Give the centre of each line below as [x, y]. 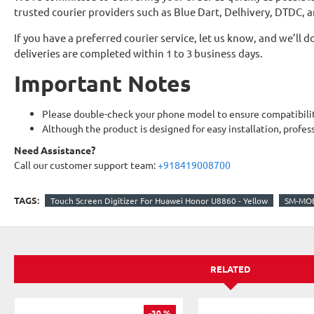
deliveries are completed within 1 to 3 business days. [138, 53]
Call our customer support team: [86, 165]
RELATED [231, 269]
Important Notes [103, 83]
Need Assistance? [55, 150]
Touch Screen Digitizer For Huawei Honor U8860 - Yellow [159, 200]
